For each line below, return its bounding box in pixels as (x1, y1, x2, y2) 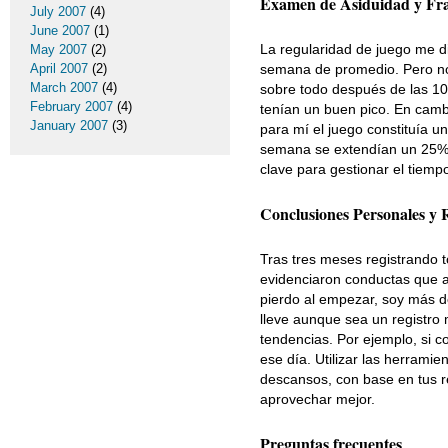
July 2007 (30, 4, 86, 19)
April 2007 (30, 61, 88, 76)
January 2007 (30, 118, 108, 133)
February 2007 (30, 99, 113, 114)
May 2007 (30, 42, 87, 57)
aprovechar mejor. (260, 391, 375, 407)
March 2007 (30, 80, 98, 95)
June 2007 (30, 23, 90, 38)
